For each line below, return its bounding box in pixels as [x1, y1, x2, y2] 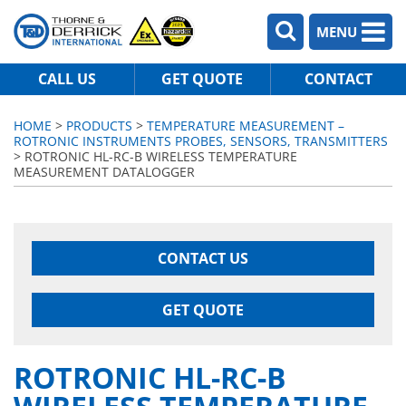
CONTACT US [158, 248, 248, 268]
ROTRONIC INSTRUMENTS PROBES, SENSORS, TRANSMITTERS [14, 132, 388, 150]
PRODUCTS [66, 117, 132, 134]
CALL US [38, 69, 97, 89]
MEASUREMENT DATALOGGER [14, 163, 195, 180]
